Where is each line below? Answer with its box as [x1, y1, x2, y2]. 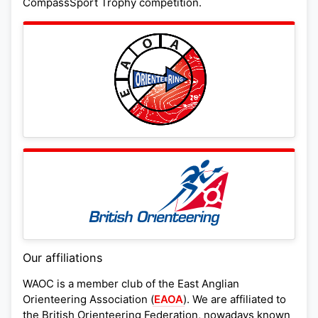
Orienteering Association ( [23, 292, 154, 306]
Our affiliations [23, 250, 102, 265]
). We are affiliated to [183, 292, 286, 306]
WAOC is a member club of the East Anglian [23, 276, 239, 290]
